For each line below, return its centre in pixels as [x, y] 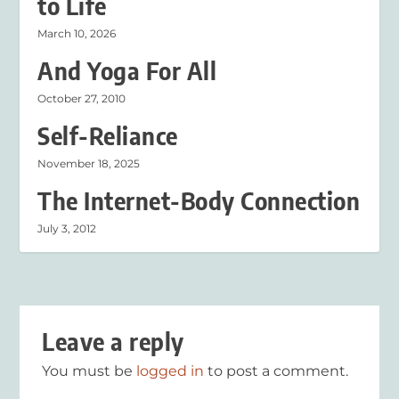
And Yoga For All [127, 70]
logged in [171, 370]
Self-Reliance [108, 135]
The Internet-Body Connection [199, 200]
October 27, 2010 [82, 98]
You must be [90, 370]
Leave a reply [113, 341]
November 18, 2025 [89, 163]
